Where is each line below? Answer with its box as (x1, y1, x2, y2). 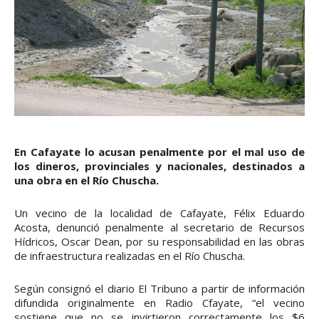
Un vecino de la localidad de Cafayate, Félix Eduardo (14, 206, 305, 221)
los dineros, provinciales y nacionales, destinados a (14, 159, 305, 174)
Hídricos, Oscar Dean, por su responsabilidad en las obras (14, 234, 305, 249)
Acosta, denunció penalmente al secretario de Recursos (14, 220, 305, 235)
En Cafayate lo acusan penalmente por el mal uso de (14, 145, 305, 159)
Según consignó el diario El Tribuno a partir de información (14, 281, 305, 296)
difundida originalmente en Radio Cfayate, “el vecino (14, 296, 305, 310)
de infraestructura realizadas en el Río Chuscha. (14, 249, 245, 263)
